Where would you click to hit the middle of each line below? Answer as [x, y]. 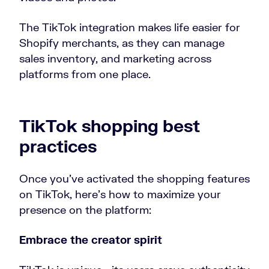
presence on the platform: [85, 210]
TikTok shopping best [110, 126]
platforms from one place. [85, 74]
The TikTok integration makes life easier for [130, 27]
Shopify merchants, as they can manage [122, 43]
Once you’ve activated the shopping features [134, 179]
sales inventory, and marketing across [115, 59]
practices [58, 146]
